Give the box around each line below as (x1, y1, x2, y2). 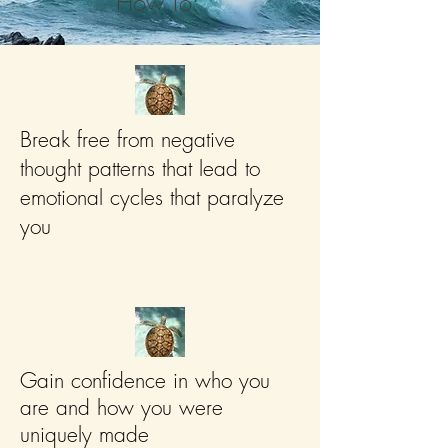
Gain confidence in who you (20, 367, 270, 394)
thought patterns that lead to (20, 155, 260, 182)
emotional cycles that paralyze (20, 184, 284, 211)
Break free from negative (20, 126, 235, 153)
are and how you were (20, 394, 223, 421)
